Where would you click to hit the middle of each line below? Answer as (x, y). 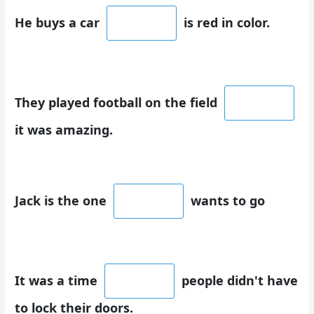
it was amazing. (64, 129)
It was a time (58, 281)
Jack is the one (63, 201)
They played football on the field (118, 102)
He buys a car (59, 22)
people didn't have (238, 281)
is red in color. (225, 22)
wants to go (226, 201)
